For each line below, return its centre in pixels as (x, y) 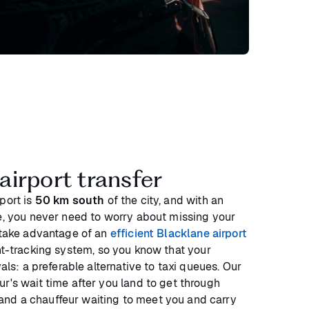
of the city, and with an (164, 200)
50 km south (70, 200)
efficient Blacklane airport (178, 233)
